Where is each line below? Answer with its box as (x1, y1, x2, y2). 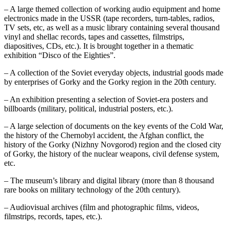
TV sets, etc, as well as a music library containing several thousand (4, 23, 220, 32)
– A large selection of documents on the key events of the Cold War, (4, 121, 223, 130)
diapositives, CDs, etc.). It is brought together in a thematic (4, 41, 194, 50)
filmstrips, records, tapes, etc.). (4, 212, 102, 221)
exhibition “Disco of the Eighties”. (4, 50, 116, 60)
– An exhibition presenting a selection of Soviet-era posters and (4, 94, 208, 104)
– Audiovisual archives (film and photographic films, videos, (4, 202, 199, 212)
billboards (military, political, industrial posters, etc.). (4, 104, 173, 113)
